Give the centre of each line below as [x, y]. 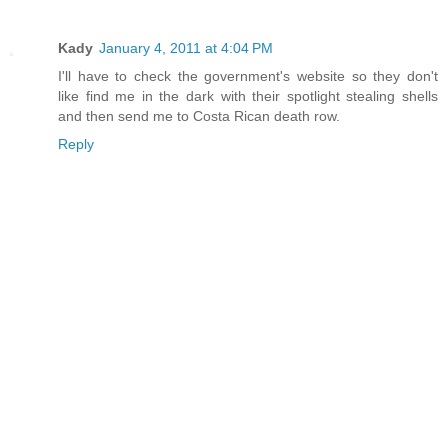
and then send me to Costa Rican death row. [199, 115]
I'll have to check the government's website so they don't [248, 75]
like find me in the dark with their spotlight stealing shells [248, 95]
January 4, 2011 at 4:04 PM [186, 47]
